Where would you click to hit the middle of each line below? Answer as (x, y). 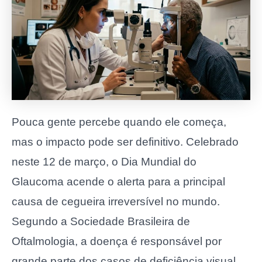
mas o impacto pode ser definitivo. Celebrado (125, 142)
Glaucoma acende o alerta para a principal (118, 181)
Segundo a (41, 221)
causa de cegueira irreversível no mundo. (116, 201)
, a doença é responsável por (148, 241)
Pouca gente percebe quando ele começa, (119, 122)
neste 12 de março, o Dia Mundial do (104, 161)
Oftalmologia (43, 241)
